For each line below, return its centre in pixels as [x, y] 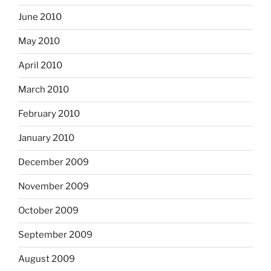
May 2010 [39, 41]
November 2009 [54, 187]
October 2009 [48, 211]
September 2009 [55, 235]
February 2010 [49, 114]
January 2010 [46, 138]
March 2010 [44, 90]
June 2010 [40, 17]
